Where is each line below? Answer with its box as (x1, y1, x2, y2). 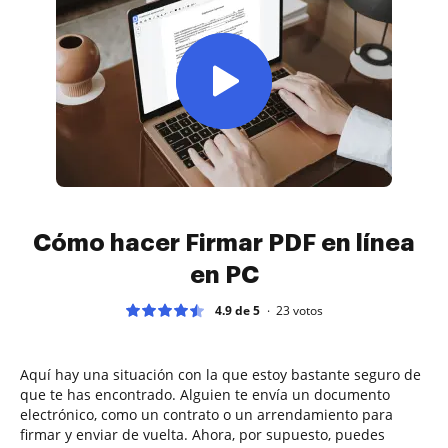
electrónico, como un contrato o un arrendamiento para (20, 404, 393, 424)
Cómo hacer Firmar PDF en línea (33, 230, 415, 255)
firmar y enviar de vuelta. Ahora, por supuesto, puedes (20, 424, 385, 444)
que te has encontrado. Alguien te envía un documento (20, 384, 390, 404)
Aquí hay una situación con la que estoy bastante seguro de (20, 364, 421, 384)
